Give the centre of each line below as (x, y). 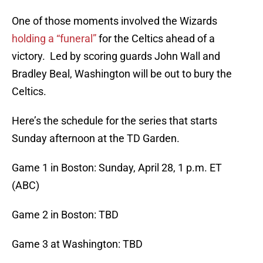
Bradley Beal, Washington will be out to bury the (122, 74)
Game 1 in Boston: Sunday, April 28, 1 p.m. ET (117, 168)
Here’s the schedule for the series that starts (114, 121)
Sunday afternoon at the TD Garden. (96, 139)
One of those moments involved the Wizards (114, 21)
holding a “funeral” (55, 39)
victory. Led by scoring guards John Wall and (116, 56)
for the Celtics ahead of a (157, 39)
